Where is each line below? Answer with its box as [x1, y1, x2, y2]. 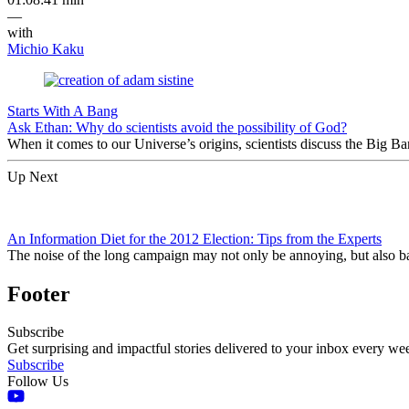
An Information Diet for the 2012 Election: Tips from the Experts [7, 230, 382, 246]
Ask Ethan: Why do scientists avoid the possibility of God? [7, 119, 347, 135]
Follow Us [7, 373, 68, 390]
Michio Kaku [7, 40, 84, 57]
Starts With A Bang [7, 102, 118, 119]
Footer [7, 281, 70, 306]
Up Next [7, 168, 58, 184]
